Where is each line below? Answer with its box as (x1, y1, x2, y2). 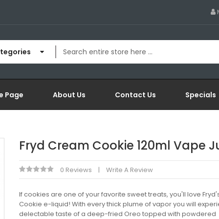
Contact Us (115, 90, 156, 100)
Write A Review (106, 165, 153, 175)
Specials (185, 90, 216, 100)
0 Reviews (60, 165, 92, 175)
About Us (53, 90, 86, 100)
